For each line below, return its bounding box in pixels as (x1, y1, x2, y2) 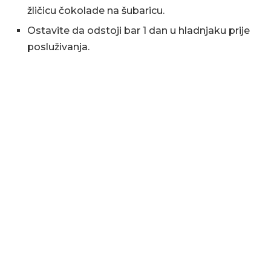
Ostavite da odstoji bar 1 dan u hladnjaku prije (27, 25, 250, 36)
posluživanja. (27, 41, 90, 53)
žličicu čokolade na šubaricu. (27, 5, 165, 16)
